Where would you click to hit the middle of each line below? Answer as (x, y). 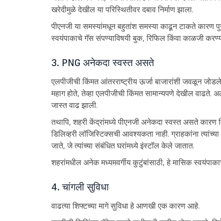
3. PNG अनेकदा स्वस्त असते (102, 63)
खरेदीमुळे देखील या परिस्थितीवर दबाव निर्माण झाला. (122, 10)
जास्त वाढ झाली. (74, 105)
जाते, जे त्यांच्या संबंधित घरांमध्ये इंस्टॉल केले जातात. (123, 146)
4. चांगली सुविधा (80, 187)
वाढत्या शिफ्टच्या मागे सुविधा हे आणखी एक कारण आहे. (125, 206)
